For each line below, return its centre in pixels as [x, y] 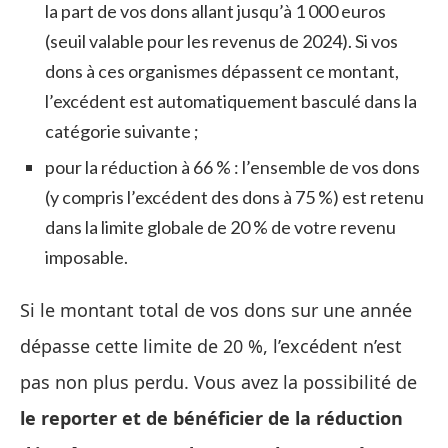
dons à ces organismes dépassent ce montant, [222, 71]
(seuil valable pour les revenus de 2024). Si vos [221, 41]
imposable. [86, 257]
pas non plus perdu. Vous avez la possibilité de [218, 382]
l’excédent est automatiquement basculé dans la [231, 101]
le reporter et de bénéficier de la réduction [211, 418]
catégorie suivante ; [122, 131]
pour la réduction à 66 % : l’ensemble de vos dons [232, 167]
